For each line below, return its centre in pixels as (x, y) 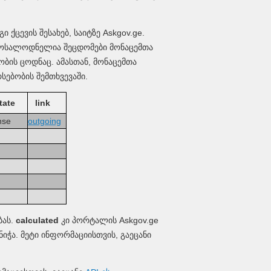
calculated (37, 220)
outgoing (44, 121)
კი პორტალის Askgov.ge (109, 220)
